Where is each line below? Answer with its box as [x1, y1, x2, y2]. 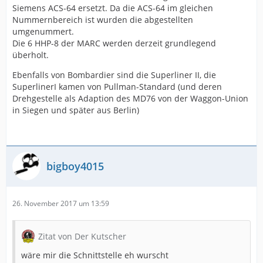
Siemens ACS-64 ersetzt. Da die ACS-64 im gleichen [12, 2, 213, 14]
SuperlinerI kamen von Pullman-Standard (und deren [12, 81, 222, 92]
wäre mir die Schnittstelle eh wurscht [21, 249, 168, 261]
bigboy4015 [46, 159, 104, 173]
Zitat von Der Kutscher [38, 231, 126, 242]
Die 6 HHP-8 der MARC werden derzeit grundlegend [12, 38, 216, 49]
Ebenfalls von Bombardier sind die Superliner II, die [12, 69, 216, 80]
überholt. [12, 49, 49, 60]
